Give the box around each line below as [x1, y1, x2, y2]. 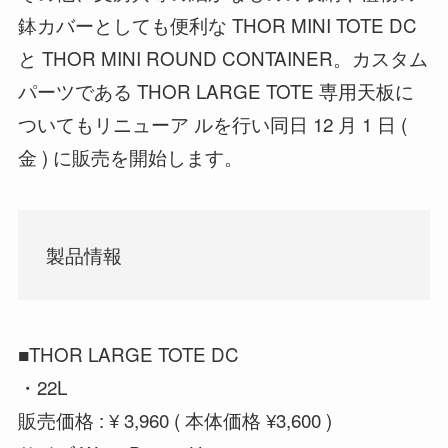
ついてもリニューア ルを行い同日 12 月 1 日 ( [17, 109, 407, 137]
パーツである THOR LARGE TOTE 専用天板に [17, 76, 414, 104]
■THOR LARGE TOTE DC [17, 340, 239, 368]
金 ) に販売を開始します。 [17, 142, 243, 170]
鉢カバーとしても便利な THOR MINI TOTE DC [17, 10, 417, 38]
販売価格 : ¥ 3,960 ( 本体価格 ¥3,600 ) [17, 406, 332, 434]
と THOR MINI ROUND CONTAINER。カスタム [17, 43, 428, 71]
